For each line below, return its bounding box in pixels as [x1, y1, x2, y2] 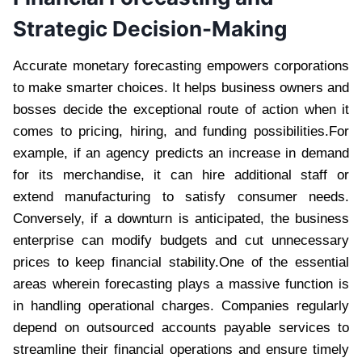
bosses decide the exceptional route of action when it [13, 101, 349, 117]
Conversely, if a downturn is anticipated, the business [13, 210, 349, 226]
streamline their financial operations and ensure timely [13, 341, 349, 357]
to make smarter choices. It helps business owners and [13, 79, 349, 95]
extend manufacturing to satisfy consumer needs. [13, 188, 349, 204]
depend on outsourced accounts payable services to [13, 319, 349, 335]
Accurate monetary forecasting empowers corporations [13, 57, 349, 74]
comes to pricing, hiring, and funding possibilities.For [13, 123, 349, 139]
